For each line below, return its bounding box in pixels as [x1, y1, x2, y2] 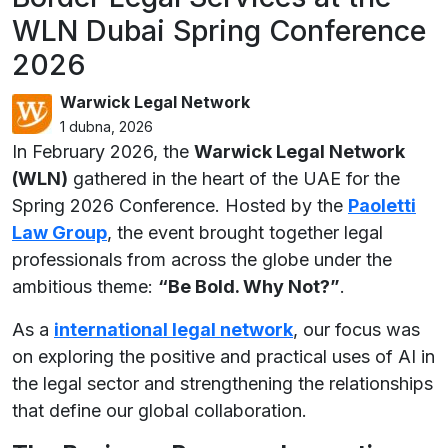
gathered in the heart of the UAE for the [68, 168, 400, 189]
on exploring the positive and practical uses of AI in [12, 346, 435, 367]
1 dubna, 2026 [60, 118, 153, 135]
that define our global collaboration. [12, 400, 307, 421]
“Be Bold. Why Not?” [158, 276, 340, 297]
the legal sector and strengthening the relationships [12, 373, 433, 394]
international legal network [54, 319, 293, 340]
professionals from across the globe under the [12, 249, 392, 270]
